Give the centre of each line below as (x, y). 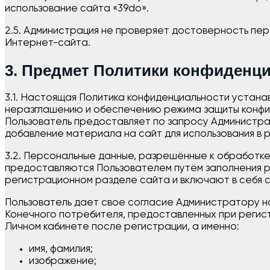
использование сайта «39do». (77, 9)
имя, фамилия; (61, 250)
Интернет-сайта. (48, 43)
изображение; (63, 262)
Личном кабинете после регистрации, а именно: (122, 227)
